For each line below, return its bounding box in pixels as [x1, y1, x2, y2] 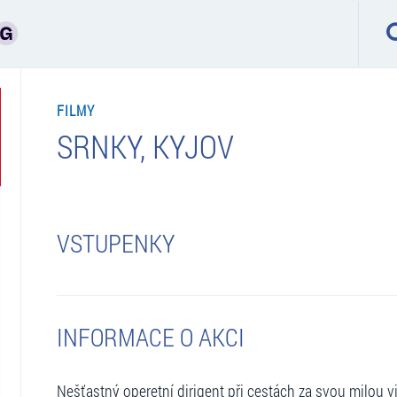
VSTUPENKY [56, 226, 175, 260]
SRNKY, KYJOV [56, 124, 234, 167]
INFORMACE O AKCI [56, 320, 245, 354]
